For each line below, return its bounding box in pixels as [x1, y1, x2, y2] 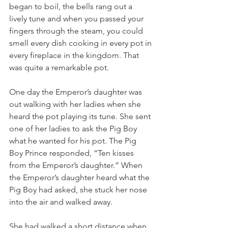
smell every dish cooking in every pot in [9, 38, 154, 48]
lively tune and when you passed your [9, 14, 146, 23]
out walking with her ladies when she [9, 99, 143, 109]
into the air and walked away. [9, 197, 112, 207]
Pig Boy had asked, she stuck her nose [9, 185, 149, 194]
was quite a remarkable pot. [9, 63, 109, 72]
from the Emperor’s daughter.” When [9, 160, 145, 170]
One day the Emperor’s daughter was [9, 87, 144, 97]
